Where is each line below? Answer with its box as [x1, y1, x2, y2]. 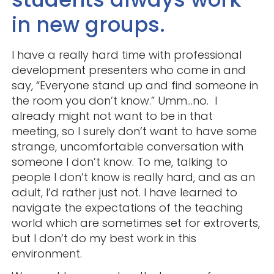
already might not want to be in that [11, 108, 213, 124]
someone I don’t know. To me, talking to [11, 154, 228, 170]
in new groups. [11, 10, 165, 40]
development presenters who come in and [11, 62, 246, 78]
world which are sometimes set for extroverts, [11, 215, 260, 231]
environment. [11, 246, 82, 262]
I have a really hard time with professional [11, 47, 242, 63]
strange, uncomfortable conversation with [11, 139, 243, 155]
